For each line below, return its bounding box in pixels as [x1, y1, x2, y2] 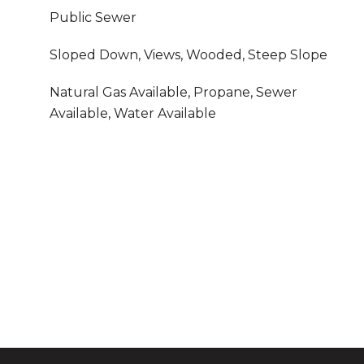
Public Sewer [50, 10, 136, 25]
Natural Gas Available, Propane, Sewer [50, 84, 297, 100]
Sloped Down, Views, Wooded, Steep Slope [50, 47, 327, 63]
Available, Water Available [50, 106, 216, 121]
